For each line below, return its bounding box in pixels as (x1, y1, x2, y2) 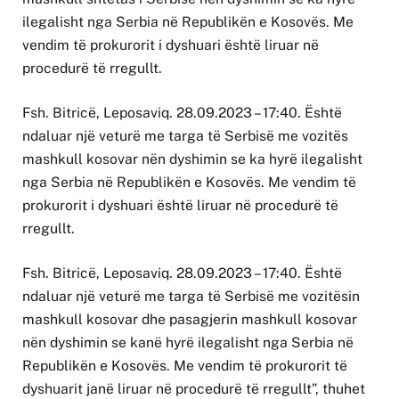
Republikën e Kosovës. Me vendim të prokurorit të (22, 357, 347, 375)
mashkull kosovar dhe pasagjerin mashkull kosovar (22, 311, 357, 329)
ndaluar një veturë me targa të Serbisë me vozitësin (22, 288, 360, 305)
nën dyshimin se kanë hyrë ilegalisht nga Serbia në (22, 334, 354, 352)
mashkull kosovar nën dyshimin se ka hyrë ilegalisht (22, 151, 362, 168)
